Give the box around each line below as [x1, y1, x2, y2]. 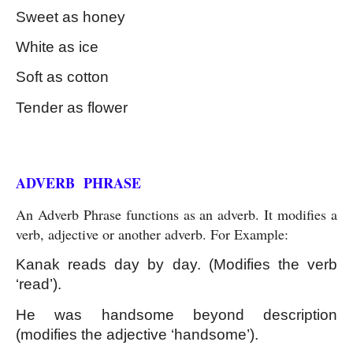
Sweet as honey [16, 8, 125, 25]
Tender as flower [16, 98, 128, 116]
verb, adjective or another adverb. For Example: [16, 225, 288, 244]
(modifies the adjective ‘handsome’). [16, 325, 258, 343]
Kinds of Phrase [16, 131, 110, 147]
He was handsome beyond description [16, 306, 337, 323]
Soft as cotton [16, 69, 109, 86]
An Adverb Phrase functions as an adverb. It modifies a [16, 205, 337, 225]
